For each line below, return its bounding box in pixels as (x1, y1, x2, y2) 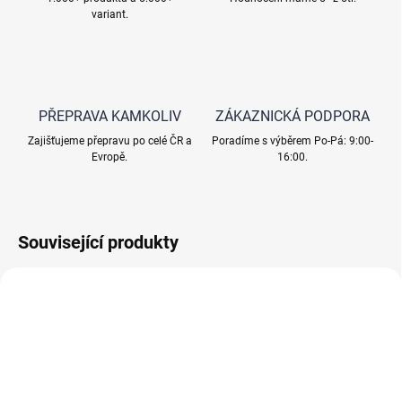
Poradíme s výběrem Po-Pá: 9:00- (212, 135, 373, 148)
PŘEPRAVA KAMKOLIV (38, 108, 181, 126)
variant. (91, 8, 128, 22)
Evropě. (92, 151, 127, 164)
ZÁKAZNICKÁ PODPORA (215, 108, 370, 126)
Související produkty (18, 232, 179, 254)
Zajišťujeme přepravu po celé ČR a (27, 135, 192, 148)
